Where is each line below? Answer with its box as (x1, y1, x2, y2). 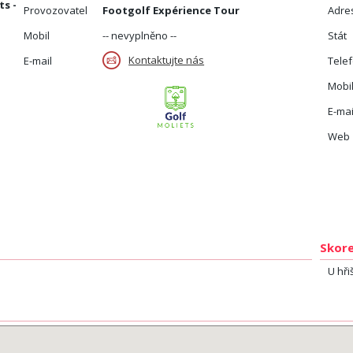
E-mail (24, 54, 53, 68)
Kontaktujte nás (128, 53, 205, 67)
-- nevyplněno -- (102, 28, 177, 43)
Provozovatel (24, 3, 88, 17)
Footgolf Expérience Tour (102, 3, 240, 17)
